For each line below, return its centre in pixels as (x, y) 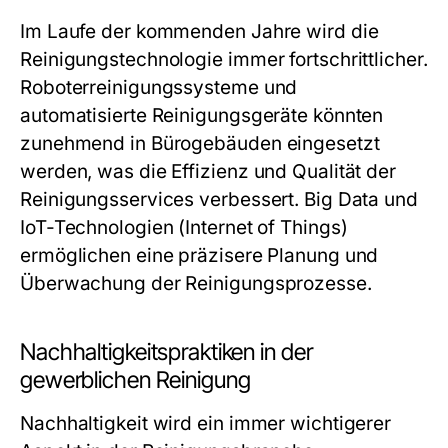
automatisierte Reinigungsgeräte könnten (202, 115)
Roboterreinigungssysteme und (159, 87)
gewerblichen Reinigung (135, 380)
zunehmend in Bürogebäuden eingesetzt (200, 143)
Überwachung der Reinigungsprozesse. (196, 283)
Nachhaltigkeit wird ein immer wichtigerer (206, 423)
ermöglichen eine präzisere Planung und (199, 255)
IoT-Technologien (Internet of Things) (184, 227)
